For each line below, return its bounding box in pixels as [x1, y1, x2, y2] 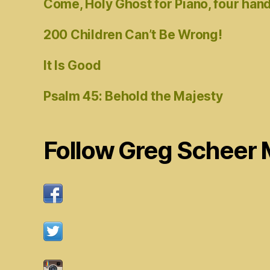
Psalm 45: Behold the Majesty [43, 88, 223, 104]
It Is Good [43, 57, 101, 73]
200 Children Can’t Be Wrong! [43, 27, 222, 42]
